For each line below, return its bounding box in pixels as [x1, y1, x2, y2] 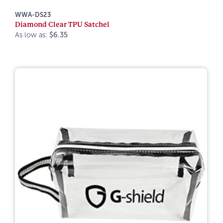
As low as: [15, 31, 49, 39]
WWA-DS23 [15, 11, 51, 18]
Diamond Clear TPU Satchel [15, 20, 110, 28]
